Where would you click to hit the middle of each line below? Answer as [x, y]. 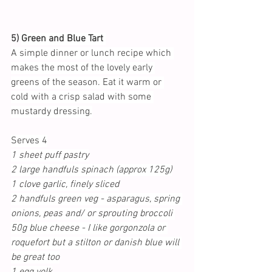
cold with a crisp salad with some [82, 97]
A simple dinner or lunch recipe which [92, 53]
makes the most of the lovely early [83, 68]
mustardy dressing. [52, 111]
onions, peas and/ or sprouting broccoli [93, 213]
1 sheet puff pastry [50, 155]
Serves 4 [29, 141]
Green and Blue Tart [63, 39]
